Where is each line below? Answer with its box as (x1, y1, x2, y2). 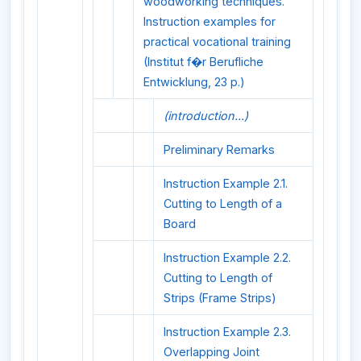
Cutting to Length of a (164, 196, 282, 210)
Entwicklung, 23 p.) (143, 74, 245, 89)
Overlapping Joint (164, 344, 259, 359)
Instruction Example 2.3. (164, 324, 291, 338)
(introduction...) (164, 108, 248, 122)
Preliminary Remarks (164, 142, 275, 156)
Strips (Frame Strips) (164, 290, 276, 305)
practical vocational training (143, 34, 291, 48)
